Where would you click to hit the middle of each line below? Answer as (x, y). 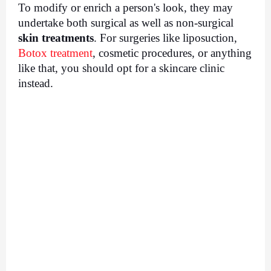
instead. (36, 83)
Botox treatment (55, 53)
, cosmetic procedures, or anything (172, 53)
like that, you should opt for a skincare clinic (121, 68)
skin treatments (56, 38)
